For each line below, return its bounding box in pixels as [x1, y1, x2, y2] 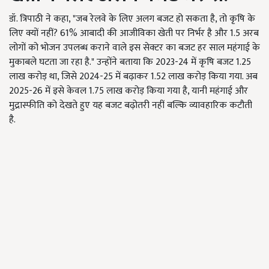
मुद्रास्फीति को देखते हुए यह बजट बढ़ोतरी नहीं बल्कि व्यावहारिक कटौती [9, 97, 252, 113]
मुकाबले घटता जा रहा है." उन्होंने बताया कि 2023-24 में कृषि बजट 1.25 [9, 53, 251, 70]
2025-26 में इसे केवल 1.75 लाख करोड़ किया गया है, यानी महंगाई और [9, 82, 248, 99]
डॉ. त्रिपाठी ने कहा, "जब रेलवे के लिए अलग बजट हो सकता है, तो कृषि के [9, 10, 255, 27]
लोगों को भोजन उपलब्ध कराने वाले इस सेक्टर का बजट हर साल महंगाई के [9, 39, 260, 56]
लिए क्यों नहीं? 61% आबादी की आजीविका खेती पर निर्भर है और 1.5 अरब [9, 25, 259, 41]
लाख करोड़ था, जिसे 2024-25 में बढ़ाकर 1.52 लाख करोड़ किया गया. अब [9, 68, 258, 85]
